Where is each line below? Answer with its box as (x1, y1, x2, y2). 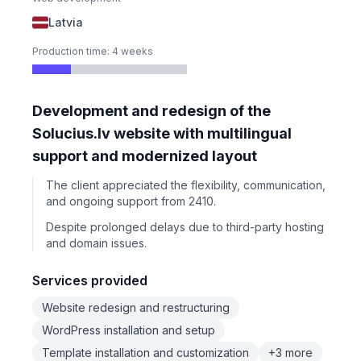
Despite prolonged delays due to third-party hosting (46, 220, 324, 234)
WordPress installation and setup (42, 323, 215, 337)
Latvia (48, 15, 83, 29)
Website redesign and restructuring (42, 301, 230, 314)
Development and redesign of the (32, 102, 271, 119)
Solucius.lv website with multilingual (32, 125, 292, 142)
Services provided (32, 272, 147, 288)
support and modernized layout (32, 147, 257, 164)
